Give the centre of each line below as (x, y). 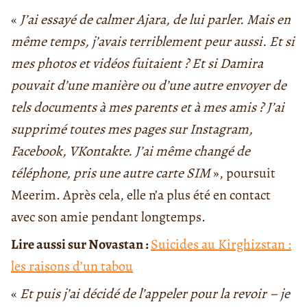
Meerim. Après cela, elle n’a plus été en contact (141, 195)
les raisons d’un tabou (72, 267)
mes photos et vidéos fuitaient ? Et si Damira (137, 64)
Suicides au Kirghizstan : (221, 245)
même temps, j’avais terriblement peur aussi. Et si (153, 42)
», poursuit (243, 173)
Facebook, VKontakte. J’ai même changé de (131, 151)
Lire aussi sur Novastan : (81, 245)
